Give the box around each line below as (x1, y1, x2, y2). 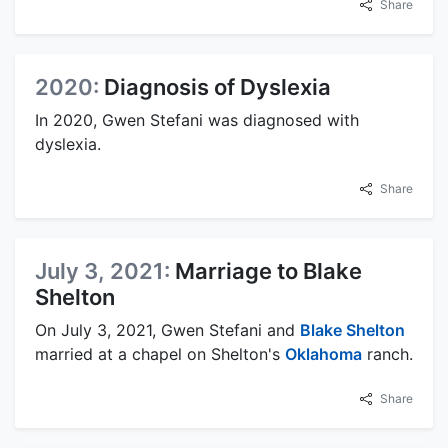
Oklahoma (285, 343, 362, 364)
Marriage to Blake (175, 257, 362, 284)
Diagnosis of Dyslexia (104, 73, 331, 100)
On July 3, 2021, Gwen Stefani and (35, 319, 300, 340)
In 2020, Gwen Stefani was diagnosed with (35, 109, 359, 130)
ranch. (362, 343, 413, 364)
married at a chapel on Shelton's (35, 343, 285, 364)
